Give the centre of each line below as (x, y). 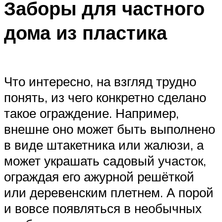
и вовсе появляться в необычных (103, 208)
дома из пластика (85, 33)
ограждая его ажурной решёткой (99, 176)
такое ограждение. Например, (91, 113)
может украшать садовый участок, (105, 160)
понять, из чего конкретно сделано (105, 97)
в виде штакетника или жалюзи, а (104, 144)
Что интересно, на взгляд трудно (100, 81)
